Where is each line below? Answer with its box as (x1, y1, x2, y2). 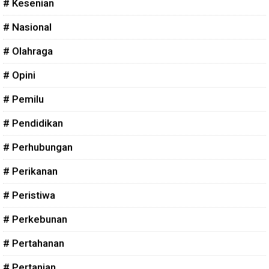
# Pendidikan (3, 117, 63, 130)
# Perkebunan (3, 213, 67, 226)
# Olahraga (3, 45, 53, 58)
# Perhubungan (3, 141, 73, 154)
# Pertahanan (3, 237, 64, 250)
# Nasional (3, 21, 52, 34)
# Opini (3, 69, 35, 82)
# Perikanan (3, 165, 58, 178)
